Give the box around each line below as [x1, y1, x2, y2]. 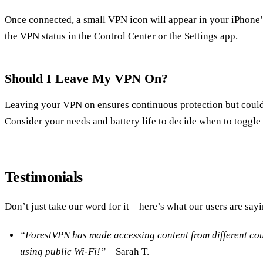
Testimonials [5, 168, 83, 186]
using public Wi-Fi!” [19, 246, 106, 258]
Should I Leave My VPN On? [5, 71, 168, 86]
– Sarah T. [105, 246, 149, 258]
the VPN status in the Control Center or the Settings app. [5, 31, 238, 42]
